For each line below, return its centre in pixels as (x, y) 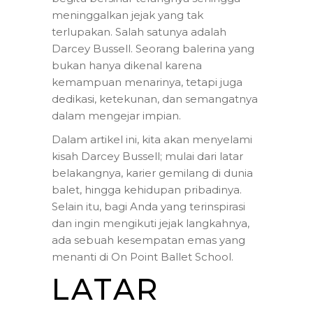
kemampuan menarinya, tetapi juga (147, 82)
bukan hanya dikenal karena (127, 65)
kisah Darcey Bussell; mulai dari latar (147, 156)
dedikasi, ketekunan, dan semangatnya (155, 99)
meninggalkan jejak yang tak (128, 15)
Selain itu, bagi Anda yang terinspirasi (148, 206)
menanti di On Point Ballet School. (143, 256)
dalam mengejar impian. (116, 115)
